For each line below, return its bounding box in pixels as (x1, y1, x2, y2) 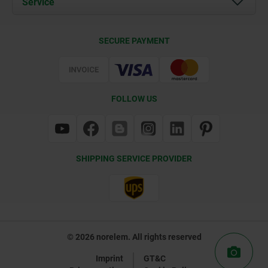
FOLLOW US (111, 94, 157, 104)
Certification (44, 47, 89, 57)
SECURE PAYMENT (98, 35, 170, 45)
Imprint (96, 253, 123, 263)
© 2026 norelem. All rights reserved (66, 232, 202, 242)
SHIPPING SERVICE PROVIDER (76, 154, 192, 164)
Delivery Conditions (44, 28, 114, 38)
